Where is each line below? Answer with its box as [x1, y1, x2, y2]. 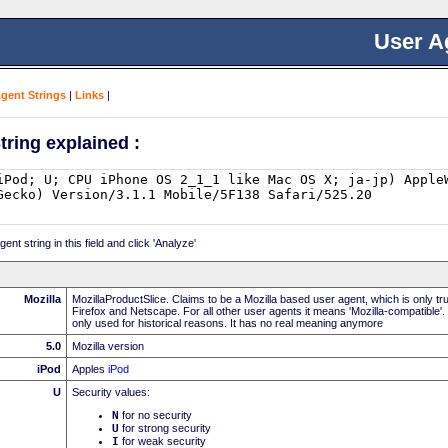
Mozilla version [72, 339, 144, 352]
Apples [72, 362, 108, 375]
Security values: [72, 385, 150, 398]
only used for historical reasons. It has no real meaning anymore [72, 316, 383, 329]
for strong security [119, 421, 211, 434]
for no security [119, 408, 192, 421]
